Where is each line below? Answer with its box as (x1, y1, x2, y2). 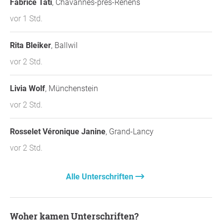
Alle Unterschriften (65, 171, 135, 181)
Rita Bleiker (10, 40, 51, 50)
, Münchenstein (45, 83, 98, 93)
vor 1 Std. (10, 13, 43, 23)
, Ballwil (51, 40, 78, 50)
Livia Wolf (10, 83, 45, 93)
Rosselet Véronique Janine (10, 126, 106, 136)
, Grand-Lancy (106, 126, 154, 136)
